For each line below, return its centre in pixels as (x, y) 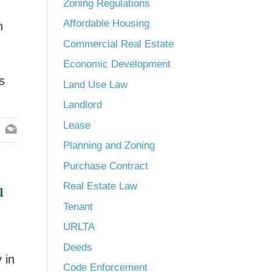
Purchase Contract (106, 166)
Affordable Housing (106, 23)
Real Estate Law (100, 186)
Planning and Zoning (109, 145)
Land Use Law (95, 84)
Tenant (78, 206)
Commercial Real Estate (118, 44)
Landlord (83, 105)
